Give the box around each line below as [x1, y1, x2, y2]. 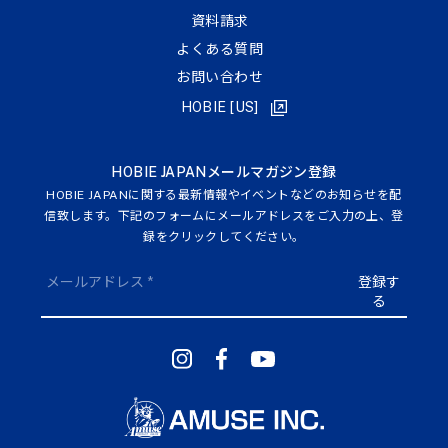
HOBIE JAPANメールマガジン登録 [111, 164, 337, 181]
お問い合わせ [176, 69, 264, 86]
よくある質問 [176, 41, 264, 58]
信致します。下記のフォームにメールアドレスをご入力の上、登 [44, 209, 404, 224]
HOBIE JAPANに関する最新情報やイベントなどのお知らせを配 [46, 188, 402, 203]
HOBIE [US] [180, 99, 259, 116]
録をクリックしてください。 [143, 230, 305, 245]
